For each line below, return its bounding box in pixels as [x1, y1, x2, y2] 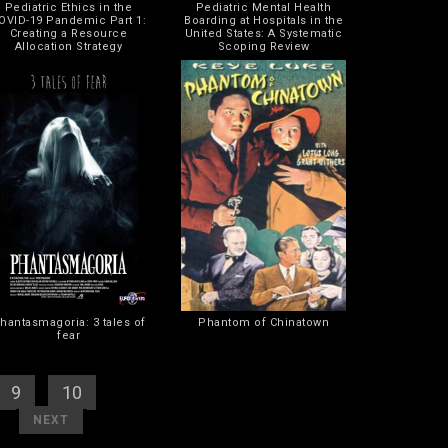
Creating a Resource [9, 26, 128, 40]
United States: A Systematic [184, 26, 343, 40]
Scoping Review [217, 39, 310, 53]
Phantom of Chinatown [198, 315, 329, 329]
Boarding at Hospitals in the [184, 13, 343, 27]
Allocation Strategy [14, 39, 123, 53]
